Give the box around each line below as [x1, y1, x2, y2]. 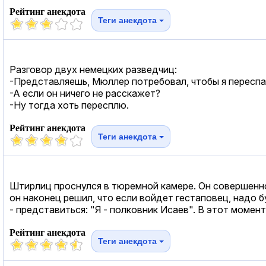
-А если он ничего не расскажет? [9, 87, 160, 99]
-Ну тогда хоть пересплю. [9, 99, 129, 111]
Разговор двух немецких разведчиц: [9, 63, 177, 75]
